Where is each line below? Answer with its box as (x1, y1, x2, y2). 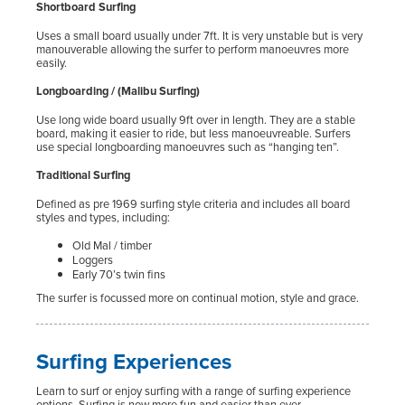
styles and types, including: (36, 209, 170, 227)
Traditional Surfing (36, 166, 130, 184)
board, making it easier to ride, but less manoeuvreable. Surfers (36, 125, 351, 143)
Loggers (72, 251, 113, 269)
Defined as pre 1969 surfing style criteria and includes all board (36, 195, 350, 213)
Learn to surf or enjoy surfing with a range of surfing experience (36, 381, 351, 400)
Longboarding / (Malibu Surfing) (36, 82, 200, 100)
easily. (36, 54, 67, 72)
